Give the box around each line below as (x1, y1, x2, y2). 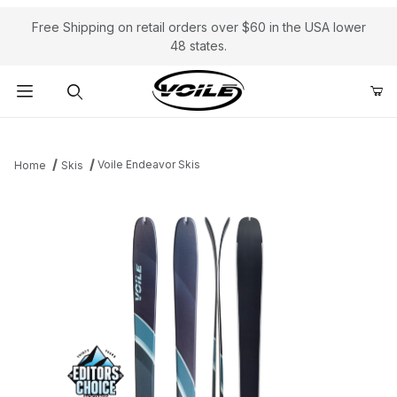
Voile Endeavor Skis (97, 158, 201, 172)
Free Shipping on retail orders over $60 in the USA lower (31, 19, 366, 35)
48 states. (170, 38, 227, 53)
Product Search (26, 123, 118, 139)
